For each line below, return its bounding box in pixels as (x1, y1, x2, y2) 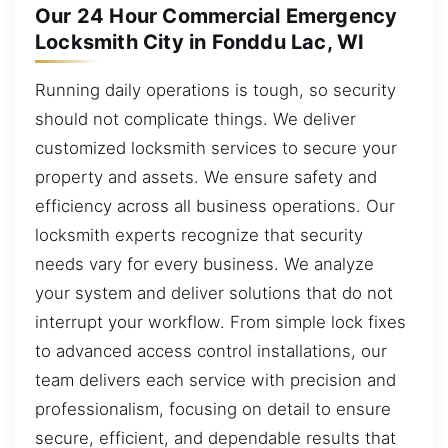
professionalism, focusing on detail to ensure (35, 398, 391, 419)
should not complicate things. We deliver (35, 108, 356, 129)
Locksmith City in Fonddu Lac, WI (35, 29, 365, 54)
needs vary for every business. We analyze (35, 253, 374, 274)
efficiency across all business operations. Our (35, 195, 395, 216)
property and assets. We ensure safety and (35, 166, 377, 187)
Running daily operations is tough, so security (35, 79, 396, 100)
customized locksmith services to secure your (35, 137, 397, 158)
